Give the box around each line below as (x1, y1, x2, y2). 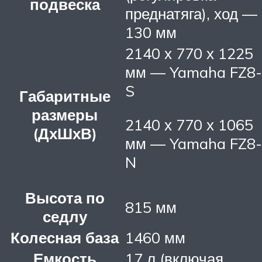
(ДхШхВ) (32, 124, 97, 143)
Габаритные (19, 87, 111, 106)
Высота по (25, 188, 105, 208)
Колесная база (11, 228, 119, 247)
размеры (32, 105, 98, 125)
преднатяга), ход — (125, 4, 257, 23)
